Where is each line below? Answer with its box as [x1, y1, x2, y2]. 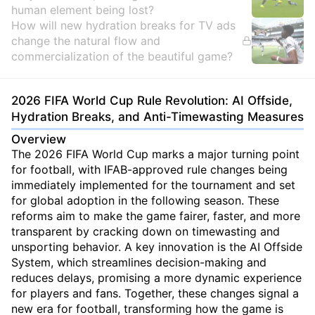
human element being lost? [11, 3, 154, 17]
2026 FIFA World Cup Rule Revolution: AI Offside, [11, 94, 292, 108]
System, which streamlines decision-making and [11, 255, 266, 269]
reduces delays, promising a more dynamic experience [11, 271, 302, 285]
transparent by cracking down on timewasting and [11, 224, 280, 238]
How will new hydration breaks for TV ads [11, 18, 236, 32]
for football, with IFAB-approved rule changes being [11, 162, 288, 176]
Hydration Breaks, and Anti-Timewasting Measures [11, 110, 304, 124]
